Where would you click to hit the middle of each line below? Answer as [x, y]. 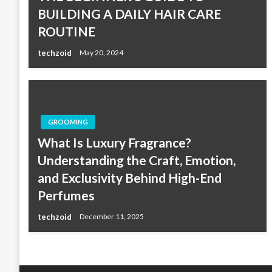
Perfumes [66, 195]
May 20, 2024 [101, 53]
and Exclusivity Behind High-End [130, 177]
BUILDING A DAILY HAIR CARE [129, 13]
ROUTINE [66, 31]
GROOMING [68, 121]
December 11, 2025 [112, 217]
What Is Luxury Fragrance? [114, 142]
